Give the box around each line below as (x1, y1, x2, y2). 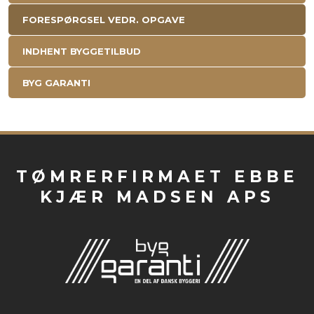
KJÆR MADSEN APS (39, 187, 275, 207)
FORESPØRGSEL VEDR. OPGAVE (22, 13, 185, 25)
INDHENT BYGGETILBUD (22, 45, 141, 57)
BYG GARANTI (22, 76, 90, 88)
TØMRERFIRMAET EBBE (15, 167, 299, 187)
